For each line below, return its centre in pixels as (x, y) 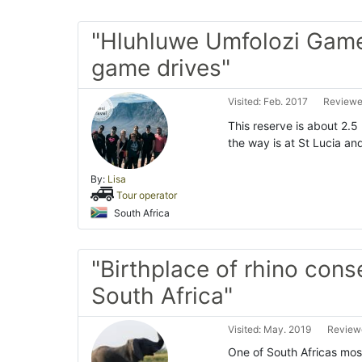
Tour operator (147, 195)
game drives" (161, 68)
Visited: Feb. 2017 (268, 101)
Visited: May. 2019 (270, 329)
